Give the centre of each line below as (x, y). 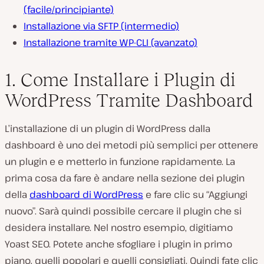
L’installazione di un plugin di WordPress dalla (108, 128)
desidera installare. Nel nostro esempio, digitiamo (119, 227)
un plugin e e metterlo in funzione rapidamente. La (120, 161)
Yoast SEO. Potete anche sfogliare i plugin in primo (118, 244)
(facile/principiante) (69, 9)
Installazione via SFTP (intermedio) (101, 26)
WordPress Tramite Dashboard (129, 100)
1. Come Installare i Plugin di (120, 80)
